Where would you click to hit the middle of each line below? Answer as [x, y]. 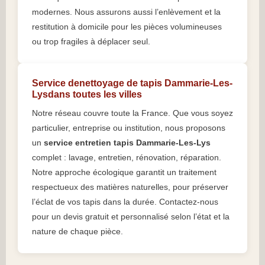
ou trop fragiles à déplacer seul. [91, 42]
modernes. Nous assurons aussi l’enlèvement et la [126, 12]
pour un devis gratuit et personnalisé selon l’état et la [131, 217]
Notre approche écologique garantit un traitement [124, 172]
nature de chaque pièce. [77, 232]
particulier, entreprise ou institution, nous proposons [129, 128]
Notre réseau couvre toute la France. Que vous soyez [132, 113]
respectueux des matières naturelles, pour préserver [130, 187]
